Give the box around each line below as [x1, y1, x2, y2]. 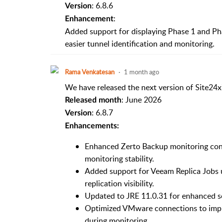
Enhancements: [64, 121, 119, 130]
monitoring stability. [84, 153, 156, 164]
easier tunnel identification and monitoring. [64, 38, 215, 49]
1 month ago [123, 67, 159, 76]
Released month [64, 96, 121, 104]
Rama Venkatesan [64, 67, 114, 76]
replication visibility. [84, 177, 156, 189]
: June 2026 [121, 94, 162, 105]
